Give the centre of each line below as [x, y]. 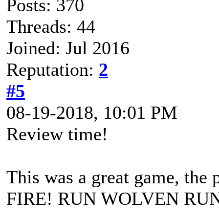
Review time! [57, 134]
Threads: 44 [51, 26]
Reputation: [53, 69]
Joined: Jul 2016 [68, 48]
